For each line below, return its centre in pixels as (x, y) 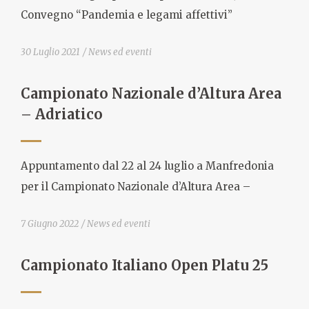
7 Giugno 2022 (50, 223)
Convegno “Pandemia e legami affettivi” (127, 15)
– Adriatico (62, 114)
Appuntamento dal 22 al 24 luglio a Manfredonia (147, 166)
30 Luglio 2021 (50, 52)
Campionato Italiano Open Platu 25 (144, 265)
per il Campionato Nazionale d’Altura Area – (136, 187)
